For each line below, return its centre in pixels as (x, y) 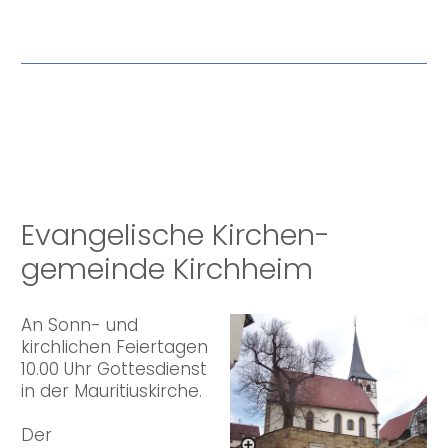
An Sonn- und (79, 325)
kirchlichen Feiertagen (114, 347)
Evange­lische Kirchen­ (175, 234)
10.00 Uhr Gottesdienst (114, 369)
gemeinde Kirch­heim (167, 268)
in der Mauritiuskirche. (111, 391)
